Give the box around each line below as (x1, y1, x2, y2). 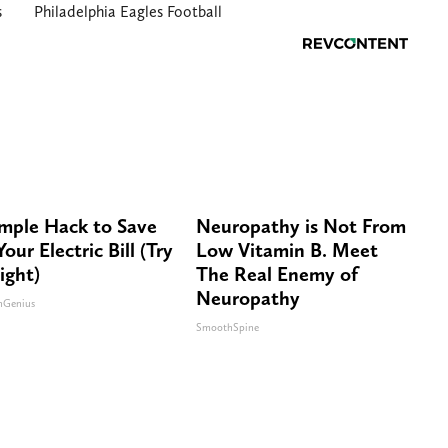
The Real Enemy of (196, 262, 358, 287)
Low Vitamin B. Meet (196, 238, 378, 263)
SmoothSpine (196, 321, 259, 335)
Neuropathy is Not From (196, 214, 406, 239)
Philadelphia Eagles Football (34, 2, 222, 22)
